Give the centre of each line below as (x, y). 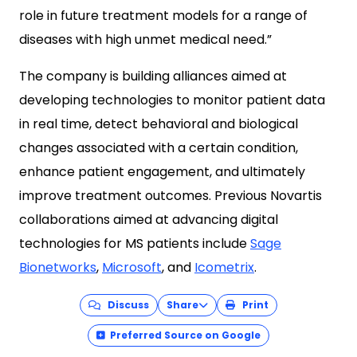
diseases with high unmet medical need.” (145, 39)
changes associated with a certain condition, (159, 148)
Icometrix (224, 267)
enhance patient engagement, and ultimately (162, 172)
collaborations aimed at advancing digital (149, 220)
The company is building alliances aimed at (153, 76)
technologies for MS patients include (135, 243)
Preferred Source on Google (185, 335)
